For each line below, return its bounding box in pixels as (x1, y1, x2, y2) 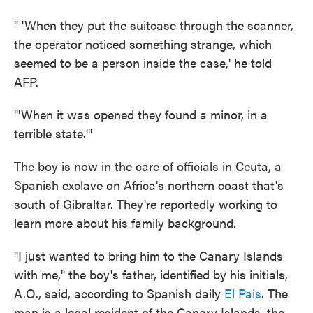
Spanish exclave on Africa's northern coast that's (14, 176, 284, 194)
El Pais (224, 284, 261, 303)
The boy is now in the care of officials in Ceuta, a (14, 157, 282, 175)
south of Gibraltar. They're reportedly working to (14, 195, 277, 213)
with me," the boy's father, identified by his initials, (14, 265, 288, 284)
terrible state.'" (14, 124, 92, 143)
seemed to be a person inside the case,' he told (14, 54, 272, 72)
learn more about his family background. (14, 214, 236, 232)
